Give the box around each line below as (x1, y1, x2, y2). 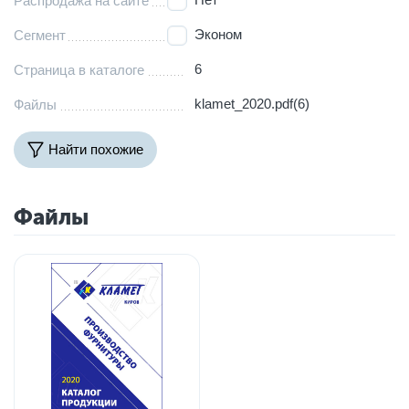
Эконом (194, 26, 243, 42)
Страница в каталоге (14, 61, 144, 78)
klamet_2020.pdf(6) (194, 95, 310, 111)
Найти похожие (48, 142, 143, 158)
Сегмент (14, 26, 66, 43)
